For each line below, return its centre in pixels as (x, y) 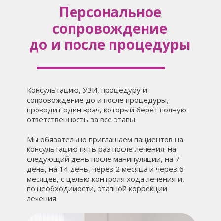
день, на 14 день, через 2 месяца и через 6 (105, 169)
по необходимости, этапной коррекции (97, 188)
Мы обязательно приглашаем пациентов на (105, 139)
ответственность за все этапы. (82, 119)
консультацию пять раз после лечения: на (101, 149)
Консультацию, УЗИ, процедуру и (87, 90)
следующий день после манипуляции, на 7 (103, 159)
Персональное (110, 12)
